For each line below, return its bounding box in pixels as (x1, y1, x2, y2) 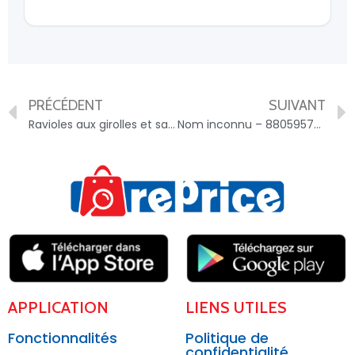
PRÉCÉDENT (29, 96, 103, 114)
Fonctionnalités (8, 328, 117, 349)
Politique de (185, 328, 269, 349)
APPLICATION (8, 298, 109, 318)
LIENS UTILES (185, 298, 287, 318)
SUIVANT (269, 96, 326, 114)
